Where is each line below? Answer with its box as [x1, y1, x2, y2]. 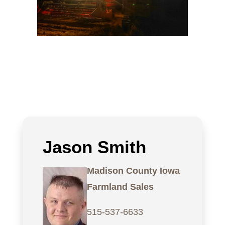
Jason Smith [42, 137, 146, 157]
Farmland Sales [86, 182, 154, 192]
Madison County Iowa [86, 166, 180, 176]
